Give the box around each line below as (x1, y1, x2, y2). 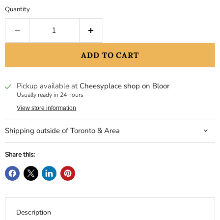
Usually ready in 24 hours (17, 91, 84, 99)
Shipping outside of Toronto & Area (5, 125, 120, 136)
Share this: (5, 150, 35, 159)
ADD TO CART (81, 50, 139, 60)
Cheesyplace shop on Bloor (80, 81, 170, 91)
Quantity (5, 5, 30, 14)
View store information (17, 104, 77, 111)
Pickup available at (17, 81, 80, 91)
